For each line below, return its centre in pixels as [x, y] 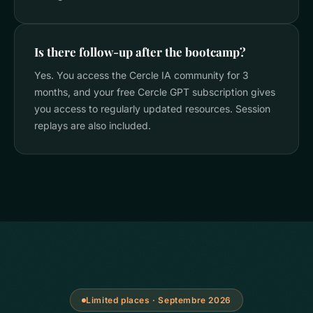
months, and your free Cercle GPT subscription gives [155, 92]
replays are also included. [93, 125]
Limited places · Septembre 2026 [159, 300]
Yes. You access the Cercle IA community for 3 [141, 75]
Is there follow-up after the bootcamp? [140, 52]
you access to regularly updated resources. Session [152, 109]
